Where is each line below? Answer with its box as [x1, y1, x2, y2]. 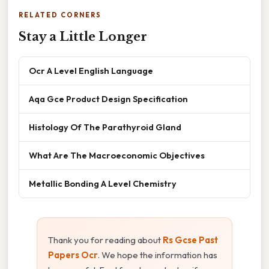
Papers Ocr [48, 249, 98, 261]
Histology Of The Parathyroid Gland [29, 121, 181, 133]
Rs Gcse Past [163, 234, 218, 246]
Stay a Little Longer [19, 29, 147, 44]
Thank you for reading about [48, 234, 163, 246]
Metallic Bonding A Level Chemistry [29, 178, 177, 190]
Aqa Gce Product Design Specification [29, 93, 188, 105]
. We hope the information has [98, 249, 217, 261]
